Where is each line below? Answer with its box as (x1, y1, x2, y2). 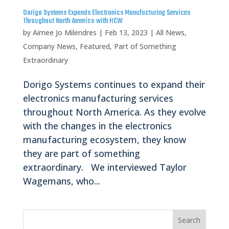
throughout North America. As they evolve (22, 106, 206, 119)
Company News (22, 41, 76, 52)
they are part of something (22, 147, 140, 160)
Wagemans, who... (22, 175, 100, 188)
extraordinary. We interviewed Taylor (22, 161, 187, 174)
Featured (79, 41, 110, 52)
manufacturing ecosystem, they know (22, 133, 186, 146)
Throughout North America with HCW (22, 15, 123, 28)
